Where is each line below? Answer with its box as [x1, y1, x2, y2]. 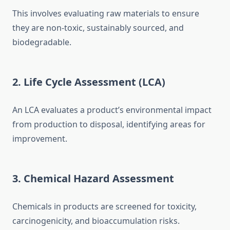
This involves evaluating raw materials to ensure [12, 8, 199, 20]
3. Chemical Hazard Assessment [12, 171, 174, 186]
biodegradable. [12, 36, 71, 48]
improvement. [12, 133, 67, 145]
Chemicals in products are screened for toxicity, [12, 201, 197, 213]
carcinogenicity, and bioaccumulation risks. [12, 215, 180, 227]
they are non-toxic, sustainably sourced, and [12, 22, 184, 34]
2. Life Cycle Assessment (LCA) [12, 75, 165, 89]
